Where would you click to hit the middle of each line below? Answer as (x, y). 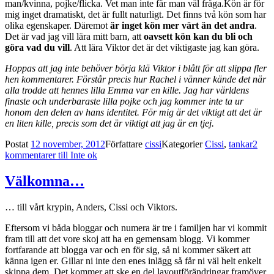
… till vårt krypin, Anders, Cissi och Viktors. (91, 207)
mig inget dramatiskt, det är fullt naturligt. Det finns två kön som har (135, 15)
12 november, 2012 (68, 144)
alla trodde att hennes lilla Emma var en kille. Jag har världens (127, 91)
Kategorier (183, 144)
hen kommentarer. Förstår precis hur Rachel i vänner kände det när (135, 80)
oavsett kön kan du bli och (198, 37)
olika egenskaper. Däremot (57, 26)
